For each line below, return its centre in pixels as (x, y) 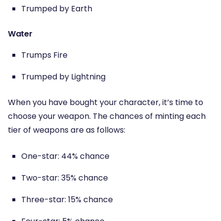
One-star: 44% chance (65, 156)
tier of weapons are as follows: (67, 130)
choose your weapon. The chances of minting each (107, 116)
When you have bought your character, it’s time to (106, 103)
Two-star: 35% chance (65, 178)
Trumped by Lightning (63, 76)
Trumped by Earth (57, 8)
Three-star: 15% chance (67, 199)
